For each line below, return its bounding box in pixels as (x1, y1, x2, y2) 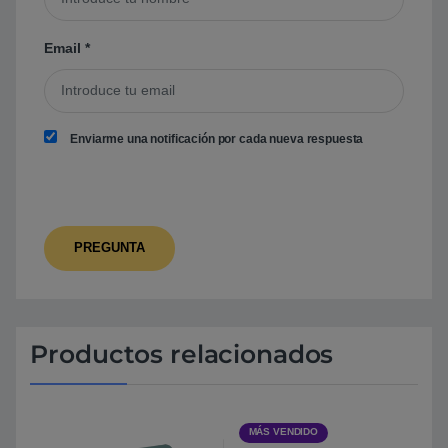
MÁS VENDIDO (248, 426, 319, 438)
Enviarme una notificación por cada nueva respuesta (70, 131, 364, 146)
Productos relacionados (30, 338, 334, 369)
